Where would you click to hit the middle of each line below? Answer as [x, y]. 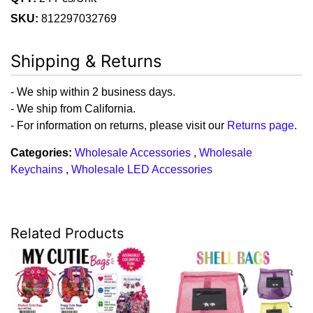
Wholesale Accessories [133, 152]
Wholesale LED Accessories [142, 169]
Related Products [67, 233]
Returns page [261, 125]
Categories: [41, 152]
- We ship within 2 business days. [93, 92]
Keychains [37, 169]
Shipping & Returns [86, 61]
